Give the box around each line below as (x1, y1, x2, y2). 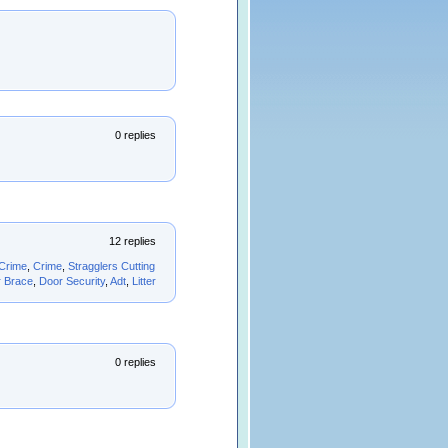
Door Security (39, 275, 105, 287)
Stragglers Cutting (68, 260, 155, 272)
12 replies (109, 235, 156, 247)
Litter (132, 275, 156, 287)
